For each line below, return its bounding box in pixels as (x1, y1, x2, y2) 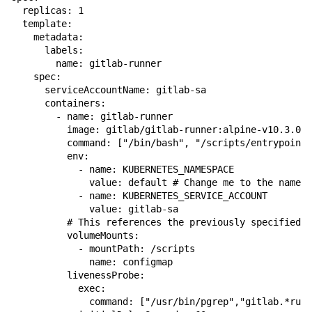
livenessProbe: (11, 270, 145, 281)
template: (11, 18, 72, 29)
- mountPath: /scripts (11, 243, 195, 254)
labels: (11, 45, 84, 56)
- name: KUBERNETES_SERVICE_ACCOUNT (11, 190, 267, 201)
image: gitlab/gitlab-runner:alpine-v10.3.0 (11, 124, 301, 135)
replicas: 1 (11, 5, 84, 16)
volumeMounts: (11, 230, 139, 241)
